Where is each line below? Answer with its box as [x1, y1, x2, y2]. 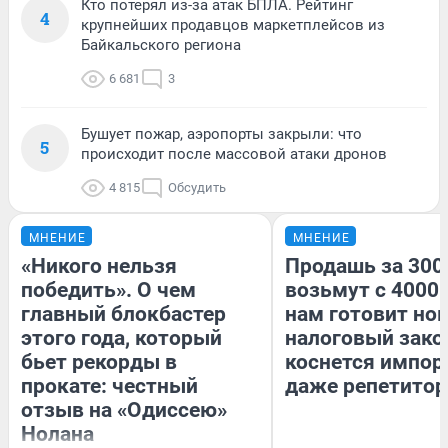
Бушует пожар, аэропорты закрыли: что [81, 125, 362, 144]
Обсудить [168, 180, 226, 196]
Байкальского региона [81, 36, 241, 55]
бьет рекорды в [21, 350, 177, 375]
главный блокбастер [21, 302, 226, 327]
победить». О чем [21, 278, 196, 303]
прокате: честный [21, 374, 198, 399]
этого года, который [21, 326, 222, 351]
